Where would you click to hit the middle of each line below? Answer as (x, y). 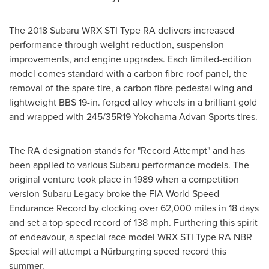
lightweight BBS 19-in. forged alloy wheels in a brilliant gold (133, 102)
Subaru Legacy (73, 194)
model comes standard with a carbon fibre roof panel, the (128, 74)
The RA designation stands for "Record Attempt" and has (127, 150)
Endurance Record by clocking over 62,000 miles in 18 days (134, 208)
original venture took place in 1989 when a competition (124, 179)
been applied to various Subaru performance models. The (129, 165)
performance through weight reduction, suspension (116, 45)
